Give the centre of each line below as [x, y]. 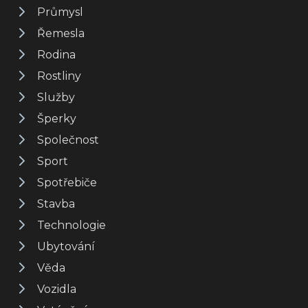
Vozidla [57, 289]
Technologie [71, 225]
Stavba [56, 203]
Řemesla [61, 33]
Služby [56, 97]
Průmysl [60, 12]
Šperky [57, 118]
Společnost [68, 140]
